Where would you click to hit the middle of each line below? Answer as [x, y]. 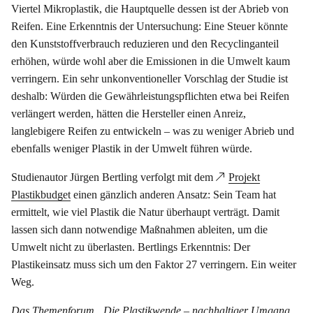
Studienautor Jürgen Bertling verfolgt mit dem [114, 177]
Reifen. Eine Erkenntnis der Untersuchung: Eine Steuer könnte [150, 27]
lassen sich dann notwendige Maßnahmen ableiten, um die [139, 230]
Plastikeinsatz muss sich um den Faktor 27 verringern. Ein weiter [154, 265]
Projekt [244, 177]
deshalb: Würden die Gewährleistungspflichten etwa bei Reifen [150, 96]
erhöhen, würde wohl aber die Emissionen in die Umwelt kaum [151, 61]
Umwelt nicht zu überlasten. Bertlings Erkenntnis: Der [131, 247]
